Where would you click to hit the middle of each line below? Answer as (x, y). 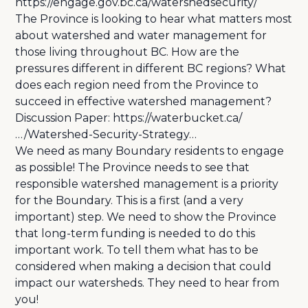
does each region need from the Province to (137, 85)
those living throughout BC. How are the (128, 52)
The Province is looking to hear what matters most (154, 19)
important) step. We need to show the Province (146, 217)
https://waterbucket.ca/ (178, 118)
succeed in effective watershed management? (144, 101)
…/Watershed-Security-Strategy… (106, 134)
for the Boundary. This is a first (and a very (130, 200)
